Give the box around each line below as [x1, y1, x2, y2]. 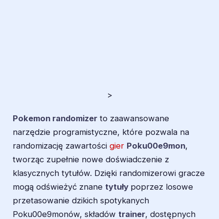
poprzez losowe [131, 182, 193, 192]
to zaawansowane [97, 113, 169, 124]
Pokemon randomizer [13, 113, 97, 124]
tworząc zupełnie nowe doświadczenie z [13, 154, 169, 165]
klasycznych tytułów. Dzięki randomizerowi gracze [13, 168, 205, 178]
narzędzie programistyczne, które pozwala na [13, 127, 189, 137]
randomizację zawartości [13, 141, 109, 151]
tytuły [105, 182, 131, 192]
